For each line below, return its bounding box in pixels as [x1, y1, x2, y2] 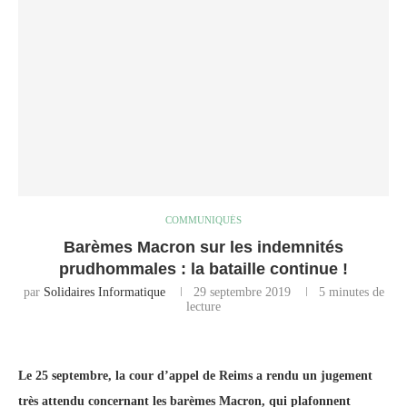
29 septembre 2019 [193, 285, 291, 300]
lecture [186, 300, 221, 314]
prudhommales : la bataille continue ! [59, 260, 348, 279]
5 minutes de [318, 285, 384, 300]
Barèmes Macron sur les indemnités [64, 238, 343, 257]
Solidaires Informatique [43, 285, 165, 300]
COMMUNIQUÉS [165, 214, 242, 226]
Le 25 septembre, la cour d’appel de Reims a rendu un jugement [18, 369, 372, 383]
